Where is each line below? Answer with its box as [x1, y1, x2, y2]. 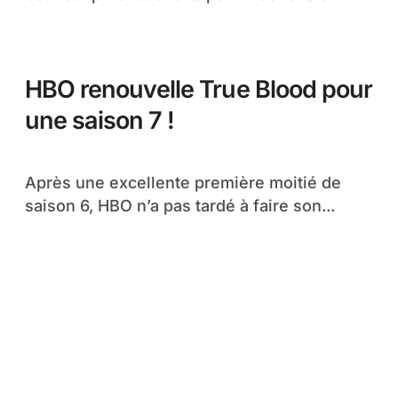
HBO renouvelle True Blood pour [25, 75, 372, 104]
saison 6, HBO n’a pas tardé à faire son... [25, 196, 335, 215]
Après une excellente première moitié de [25, 173, 36, 192]
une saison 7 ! [25, 106, 175, 135]
